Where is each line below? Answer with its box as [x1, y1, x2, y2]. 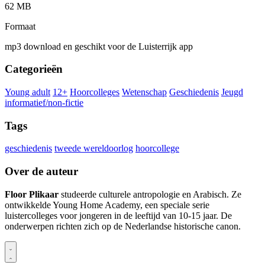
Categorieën [5, 63, 63, 76]
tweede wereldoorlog [54, 143, 133, 154]
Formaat [5, 21, 35, 31]
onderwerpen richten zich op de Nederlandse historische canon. [5, 221, 241, 231]
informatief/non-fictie [5, 98, 83, 108]
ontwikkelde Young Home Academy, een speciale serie [5, 199, 209, 210]
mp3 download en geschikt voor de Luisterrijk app [5, 41, 193, 51]
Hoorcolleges [70, 87, 119, 98]
